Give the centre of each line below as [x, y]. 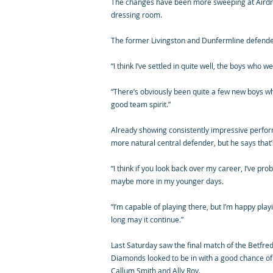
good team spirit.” [141, 104]
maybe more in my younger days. [167, 181]
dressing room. [136, 15]
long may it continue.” [147, 219]
